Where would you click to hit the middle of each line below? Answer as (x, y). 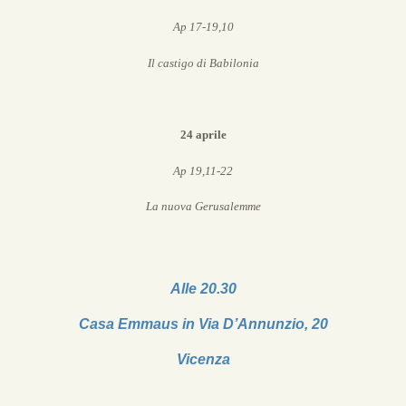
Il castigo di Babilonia (203, 63)
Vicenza (203, 359)
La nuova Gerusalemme (203, 207)
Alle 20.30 (203, 289)
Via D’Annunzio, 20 (263, 324)
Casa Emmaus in (138, 324)
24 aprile (203, 134)
